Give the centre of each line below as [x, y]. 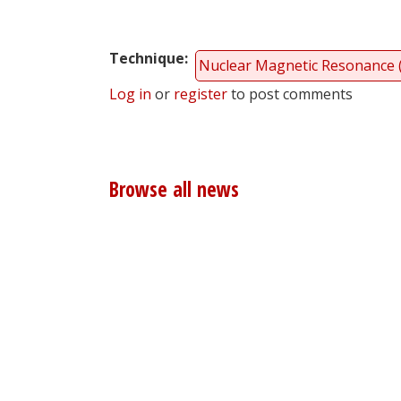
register [200, 94]
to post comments [290, 94]
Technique [147, 59]
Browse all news [174, 189]
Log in [130, 94]
